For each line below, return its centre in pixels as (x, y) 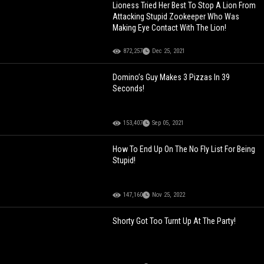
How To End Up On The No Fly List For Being (184, 149)
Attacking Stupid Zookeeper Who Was (176, 16)
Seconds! (129, 88)
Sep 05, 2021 (168, 123)
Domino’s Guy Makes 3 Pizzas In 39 (171, 77)
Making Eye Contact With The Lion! (170, 27)
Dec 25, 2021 (169, 51)
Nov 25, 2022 (169, 194)
